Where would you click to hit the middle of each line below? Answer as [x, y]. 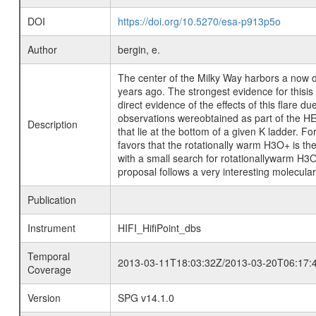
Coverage [49, 269]
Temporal [48, 256]
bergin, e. [139, 49]
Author [42, 49]
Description [52, 124]
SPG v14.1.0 [146, 298]
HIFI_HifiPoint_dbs [159, 228]
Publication [51, 200]
